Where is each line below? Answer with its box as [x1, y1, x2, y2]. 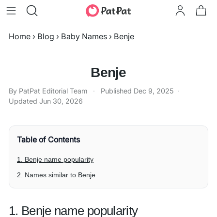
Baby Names [61, 31, 107, 41]
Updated [9, 97, 39, 105]
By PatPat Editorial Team [9, 87, 87, 95]
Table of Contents [17, 135, 80, 144]
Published [101, 87, 134, 95]
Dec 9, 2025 [134, 87, 173, 95]
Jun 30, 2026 [39, 97, 83, 105]
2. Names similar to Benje [17, 171, 95, 179]
